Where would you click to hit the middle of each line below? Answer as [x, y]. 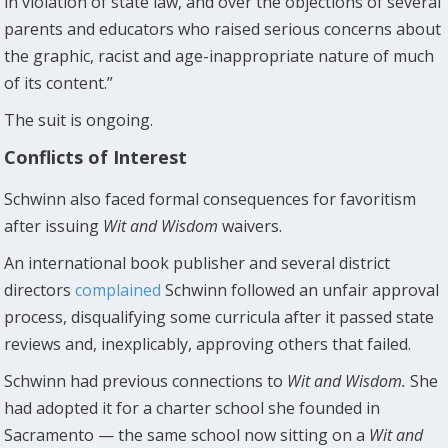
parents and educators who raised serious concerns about [223, 28]
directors [38, 289]
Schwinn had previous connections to [146, 380]
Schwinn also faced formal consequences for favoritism [210, 198]
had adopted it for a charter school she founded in [192, 407]
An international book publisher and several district [197, 262]
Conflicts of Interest [96, 156]
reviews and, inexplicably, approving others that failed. [208, 343]
